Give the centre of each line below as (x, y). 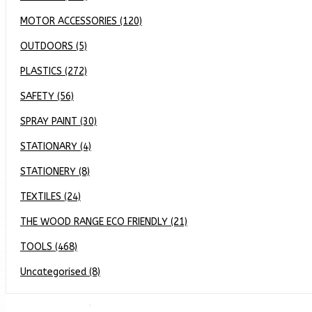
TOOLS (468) (49, 247)
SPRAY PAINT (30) (58, 122)
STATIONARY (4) (56, 147)
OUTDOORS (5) (54, 46)
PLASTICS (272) (54, 71)
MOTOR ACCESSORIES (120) (81, 21)
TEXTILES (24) (50, 197)
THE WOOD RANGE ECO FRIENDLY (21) (104, 222)
